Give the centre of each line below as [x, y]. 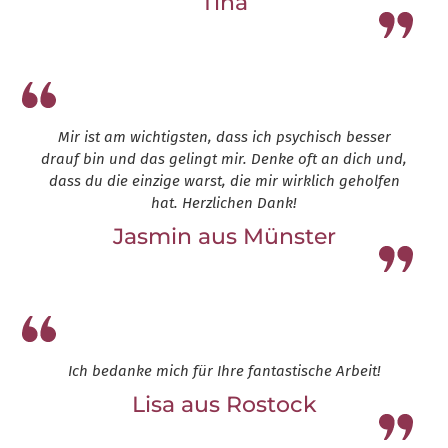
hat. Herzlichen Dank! [224, 203]
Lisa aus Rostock [224, 405]
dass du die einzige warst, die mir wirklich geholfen [224, 181]
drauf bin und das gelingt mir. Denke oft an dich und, [224, 159]
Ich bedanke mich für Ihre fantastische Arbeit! [224, 371]
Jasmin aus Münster [224, 237]
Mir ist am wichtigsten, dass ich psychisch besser [224, 137]
